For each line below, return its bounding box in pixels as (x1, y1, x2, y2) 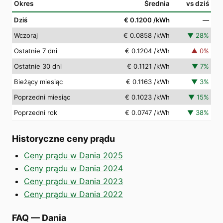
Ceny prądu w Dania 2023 (24, 176, 123, 186)
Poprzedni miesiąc (14, 93, 70, 101)
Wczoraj (14, 31, 38, 39)
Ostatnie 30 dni (14, 62, 62, 70)
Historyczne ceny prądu (12, 133, 115, 144)
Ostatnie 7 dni (14, 46, 57, 55)
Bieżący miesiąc (14, 77, 63, 86)
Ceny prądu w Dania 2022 (24, 189, 123, 199)
